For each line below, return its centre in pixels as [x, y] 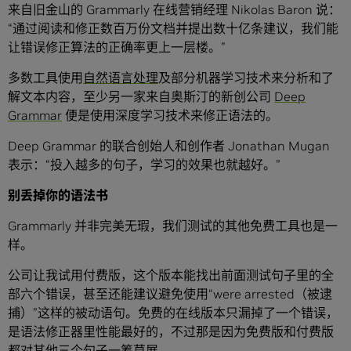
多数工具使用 [45, 78]
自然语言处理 [121, 78]
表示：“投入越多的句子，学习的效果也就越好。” [144, 165]
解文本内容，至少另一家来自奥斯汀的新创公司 [141, 97]
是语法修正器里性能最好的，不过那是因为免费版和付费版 [171, 332]
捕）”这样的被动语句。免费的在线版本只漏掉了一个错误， [173, 313]
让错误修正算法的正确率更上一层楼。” [117, 47]
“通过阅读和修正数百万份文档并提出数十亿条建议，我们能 [173, 29]
